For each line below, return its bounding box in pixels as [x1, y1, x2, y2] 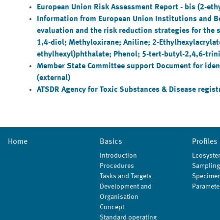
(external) [37, 74, 70, 82]
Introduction [100, 152, 137, 159]
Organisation [100, 193, 139, 200]
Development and [100, 183, 152, 190]
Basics [100, 138, 123, 146]
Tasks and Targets [100, 173, 152, 180]
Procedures [100, 163, 135, 169]
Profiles [192, 138, 218, 146]
